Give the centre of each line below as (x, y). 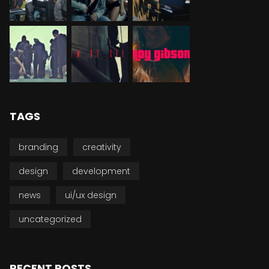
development (101, 171)
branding (38, 147)
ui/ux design (91, 195)
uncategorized (50, 219)
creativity (102, 147)
